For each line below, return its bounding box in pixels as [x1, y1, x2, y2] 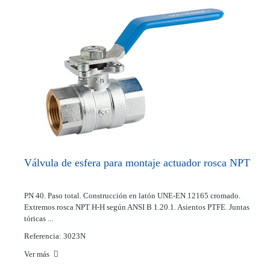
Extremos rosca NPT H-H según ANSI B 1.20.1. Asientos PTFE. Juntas [24, 202, 250, 212]
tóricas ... [24, 214, 53, 223]
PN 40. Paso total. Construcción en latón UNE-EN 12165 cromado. [24, 191, 240, 200]
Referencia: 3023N [24, 231, 86, 240]
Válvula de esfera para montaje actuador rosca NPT [24, 157, 250, 169]
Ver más [24, 250, 51, 259]
